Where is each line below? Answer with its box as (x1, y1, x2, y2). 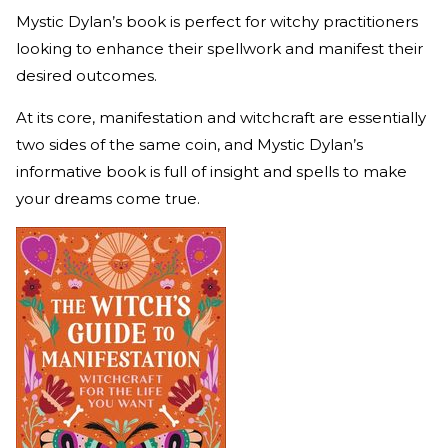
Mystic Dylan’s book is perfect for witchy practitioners (16, 12, 418, 32)
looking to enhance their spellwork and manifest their (16, 39, 423, 59)
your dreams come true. (16, 189, 200, 209)
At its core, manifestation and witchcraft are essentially (16, 108, 426, 128)
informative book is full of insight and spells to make (16, 162, 407, 182)
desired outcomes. (16, 66, 157, 86)
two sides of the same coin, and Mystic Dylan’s (16, 135, 363, 155)
